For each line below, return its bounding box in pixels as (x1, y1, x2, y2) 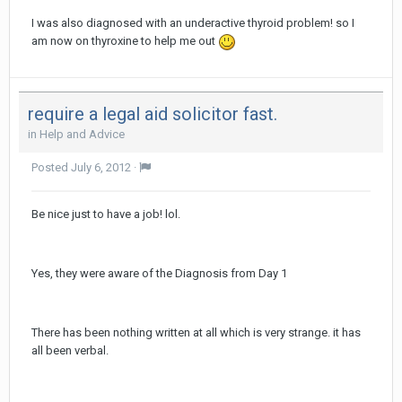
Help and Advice (39, 127, 125, 141)
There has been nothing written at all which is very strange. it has (31, 325, 361, 339)
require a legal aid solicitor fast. (28, 102, 277, 125)
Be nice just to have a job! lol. (31, 206, 180, 221)
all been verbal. (31, 343, 109, 357)
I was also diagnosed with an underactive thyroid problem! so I (31, 16, 354, 31)
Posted (31, 160, 71, 174)
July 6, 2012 (71, 160, 131, 174)
